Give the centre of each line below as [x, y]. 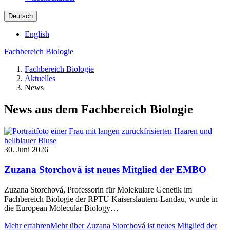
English [37, 34]
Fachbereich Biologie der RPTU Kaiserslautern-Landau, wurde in [111, 199]
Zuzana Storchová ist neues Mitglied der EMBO [105, 169]
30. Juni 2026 [26, 150]
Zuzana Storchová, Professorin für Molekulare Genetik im [98, 189]
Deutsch [21, 16]
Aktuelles [40, 79]
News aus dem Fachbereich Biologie [99, 110]
